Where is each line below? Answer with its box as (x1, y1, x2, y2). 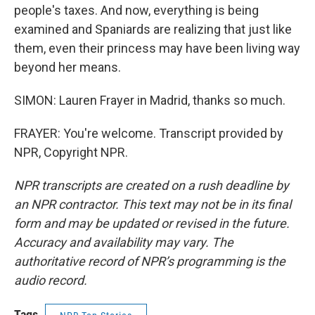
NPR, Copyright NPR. (14, 145, 128, 160)
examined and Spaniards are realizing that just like (14, 22, 292, 37)
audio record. (14, 273, 87, 288)
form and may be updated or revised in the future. (14, 216, 290, 231)
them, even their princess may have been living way (14, 41, 300, 56)
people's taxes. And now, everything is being (14, 3, 259, 18)
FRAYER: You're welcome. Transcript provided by (14, 126, 283, 141)
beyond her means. (14, 60, 121, 75)
